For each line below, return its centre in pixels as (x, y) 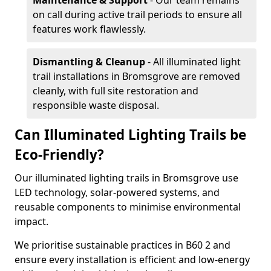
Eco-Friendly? (59, 155)
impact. (31, 221)
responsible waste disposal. (96, 105)
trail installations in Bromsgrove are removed (136, 76)
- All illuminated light (193, 62)
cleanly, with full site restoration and (116, 91)
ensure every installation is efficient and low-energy (132, 260)
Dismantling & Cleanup (89, 62)
